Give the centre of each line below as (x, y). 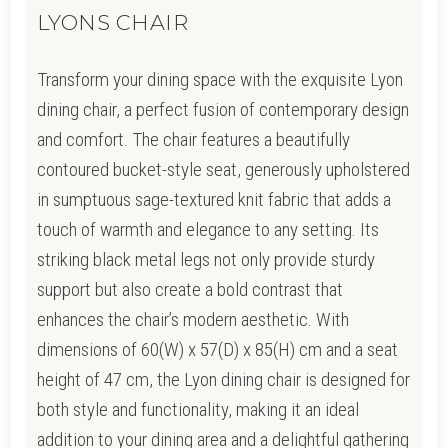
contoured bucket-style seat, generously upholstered (223, 169)
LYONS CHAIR (112, 22)
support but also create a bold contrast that (189, 289)
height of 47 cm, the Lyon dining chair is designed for (223, 379)
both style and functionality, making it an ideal (197, 409)
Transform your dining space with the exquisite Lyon (219, 79)
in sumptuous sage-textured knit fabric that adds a (213, 199)
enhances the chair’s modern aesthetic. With (192, 319)
